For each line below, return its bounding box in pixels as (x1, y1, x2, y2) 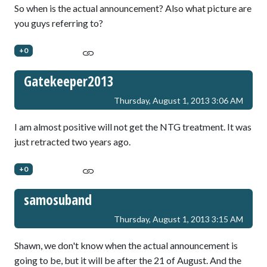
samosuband (24, 190, 92, 209)
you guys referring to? (14, 17, 103, 29)
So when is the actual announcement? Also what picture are (14, 2, 252, 14)
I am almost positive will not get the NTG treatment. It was (14, 120, 252, 132)
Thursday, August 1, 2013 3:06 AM (114, 95, 243, 105)
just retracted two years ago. (14, 135, 131, 147)
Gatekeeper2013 (24, 71, 114, 91)
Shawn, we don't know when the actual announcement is (14, 239, 238, 251)
